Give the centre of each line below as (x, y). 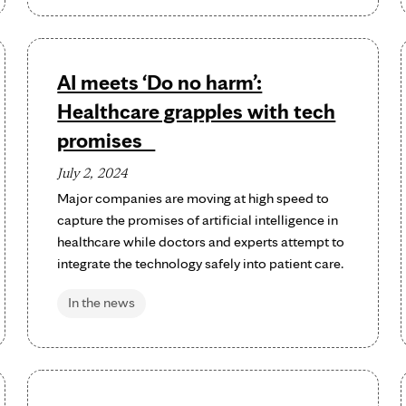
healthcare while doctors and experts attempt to (201, 242)
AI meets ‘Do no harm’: (160, 82)
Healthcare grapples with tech (197, 111)
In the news (102, 302)
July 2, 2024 (93, 173)
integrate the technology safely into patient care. (201, 263)
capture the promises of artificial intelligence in (198, 220)
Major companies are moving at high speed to (193, 198)
